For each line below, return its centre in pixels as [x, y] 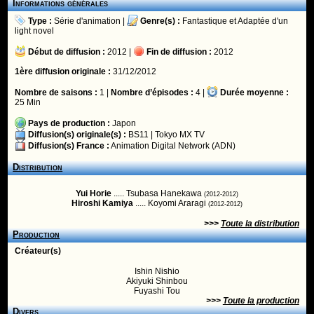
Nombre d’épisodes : [152, 93]
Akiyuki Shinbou [157, 281]
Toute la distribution [260, 224]
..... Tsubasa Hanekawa [158, 193]
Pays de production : [69, 123]
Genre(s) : [161, 21]
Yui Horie [94, 193]
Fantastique [205, 21]
